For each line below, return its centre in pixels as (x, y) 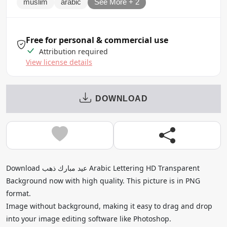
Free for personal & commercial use (97, 40)
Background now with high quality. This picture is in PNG (103, 180)
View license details (59, 62)
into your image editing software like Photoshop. (89, 218)
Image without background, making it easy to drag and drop (109, 206)
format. (18, 193)
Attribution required (72, 51)
